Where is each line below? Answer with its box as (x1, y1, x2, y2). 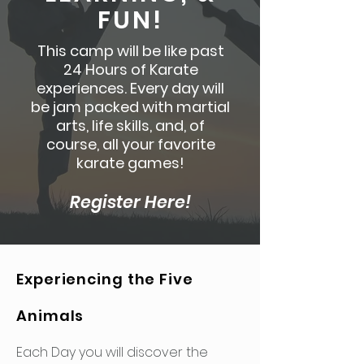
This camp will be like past (37, 41, 224, 61)
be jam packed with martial (31, 97, 230, 117)
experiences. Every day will (37, 78, 224, 98)
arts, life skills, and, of (56, 115, 205, 136)
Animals (16, 305, 84, 326)
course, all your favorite (45, 134, 215, 154)
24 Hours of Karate (63, 59, 198, 80)
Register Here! (69, 190, 191, 214)
